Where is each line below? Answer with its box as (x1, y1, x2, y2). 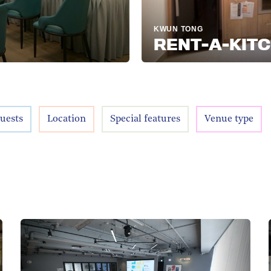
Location (47, 114, 86, 124)
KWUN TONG (117, 24, 167, 33)
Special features (110, 114, 180, 124)
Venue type (204, 114, 253, 124)
